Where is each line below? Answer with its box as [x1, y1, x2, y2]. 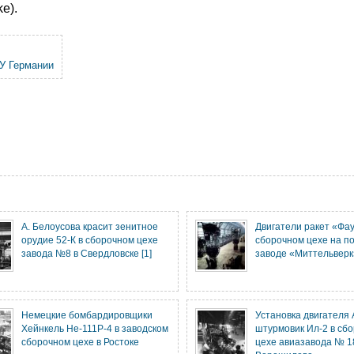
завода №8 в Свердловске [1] [21, 248, 152, 258]
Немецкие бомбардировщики [21, 310, 153, 320]
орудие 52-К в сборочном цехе [21, 235, 158, 245]
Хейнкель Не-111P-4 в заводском [21, 323, 168, 333]
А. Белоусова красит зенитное [21, 221, 158, 232]
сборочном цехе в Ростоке [21, 337, 139, 347]
